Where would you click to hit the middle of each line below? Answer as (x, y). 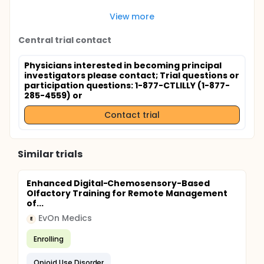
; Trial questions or (197, 75)
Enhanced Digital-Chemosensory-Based (118, 183)
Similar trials (50, 154)
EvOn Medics (65, 218)
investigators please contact (90, 75)
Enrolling (49, 239)
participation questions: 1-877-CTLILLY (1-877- (127, 85)
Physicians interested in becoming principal (123, 65)
